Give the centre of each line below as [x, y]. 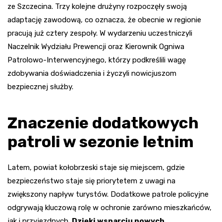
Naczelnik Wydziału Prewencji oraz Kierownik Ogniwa [96, 46]
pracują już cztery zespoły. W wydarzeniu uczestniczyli [100, 33]
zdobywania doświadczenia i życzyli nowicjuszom [92, 73]
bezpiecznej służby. [40, 86]
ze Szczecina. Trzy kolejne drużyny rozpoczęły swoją [97, 6]
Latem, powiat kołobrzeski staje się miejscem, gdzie [96, 167]
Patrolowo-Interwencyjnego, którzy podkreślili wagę [97, 60]
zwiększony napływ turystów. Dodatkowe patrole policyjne [108, 194]
